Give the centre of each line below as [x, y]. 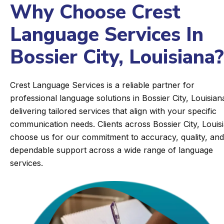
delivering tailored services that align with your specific [113, 111]
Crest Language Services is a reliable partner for [102, 85]
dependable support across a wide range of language [111, 150]
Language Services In [107, 35]
